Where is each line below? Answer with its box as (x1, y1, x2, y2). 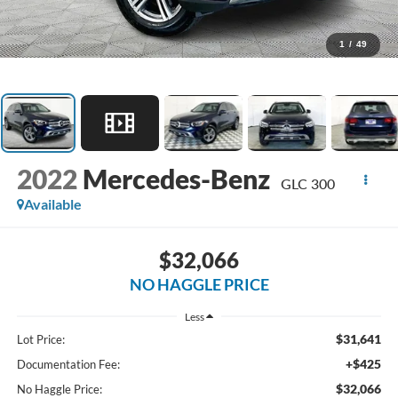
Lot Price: (16, 332, 65, 347)
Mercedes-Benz (82, 163, 275, 195)
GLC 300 (280, 175, 335, 193)
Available (23, 195, 82, 213)
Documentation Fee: (16, 357, 120, 372)
